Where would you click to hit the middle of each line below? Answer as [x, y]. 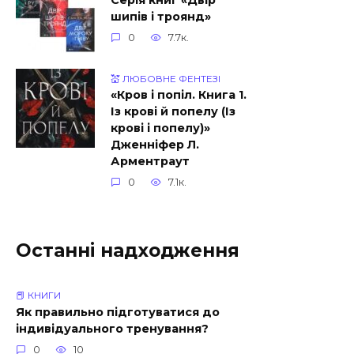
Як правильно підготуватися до [118, 313]
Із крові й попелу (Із [173, 112]
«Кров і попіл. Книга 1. [179, 95]
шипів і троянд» [161, 17]
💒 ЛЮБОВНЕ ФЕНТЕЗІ [166, 78]
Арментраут [150, 162]
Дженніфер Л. [155, 145]
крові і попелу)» [160, 128]
